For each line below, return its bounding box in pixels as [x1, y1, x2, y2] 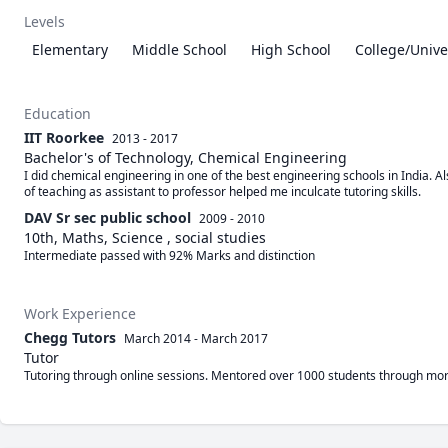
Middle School [132, 40, 227, 59]
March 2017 [201, 330, 268, 347]
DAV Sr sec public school [24, 208, 191, 227]
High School [251, 40, 331, 59]
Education [24, 104, 91, 123]
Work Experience [24, 304, 136, 323]
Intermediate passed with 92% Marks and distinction [24, 247, 318, 264]
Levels [24, 12, 65, 31]
